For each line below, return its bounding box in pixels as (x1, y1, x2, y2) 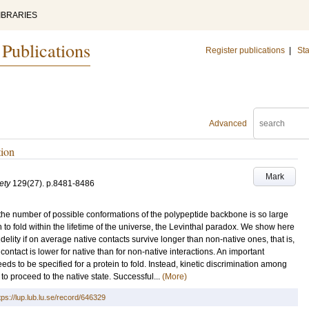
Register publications (206, 46, 285, 55)
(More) (162, 272, 187, 281)
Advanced (209, 119, 247, 128)
